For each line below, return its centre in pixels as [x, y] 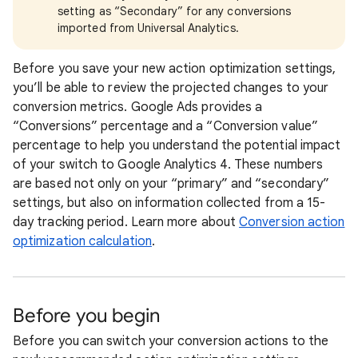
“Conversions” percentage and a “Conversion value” [165, 126]
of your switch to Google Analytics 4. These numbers [168, 165]
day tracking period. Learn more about [126, 222]
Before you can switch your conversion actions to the [171, 341]
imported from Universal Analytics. [148, 28]
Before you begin [86, 316]
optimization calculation [82, 241]
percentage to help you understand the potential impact [177, 145]
